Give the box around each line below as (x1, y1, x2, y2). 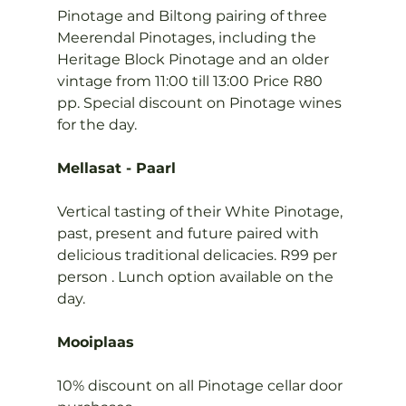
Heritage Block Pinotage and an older (56, 51, 333, 68)
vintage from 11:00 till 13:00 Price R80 (56, 72, 326, 90)
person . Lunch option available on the (56, 268, 337, 285)
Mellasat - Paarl (56, 159, 176, 177)
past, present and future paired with (56, 225, 323, 242)
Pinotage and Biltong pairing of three (56, 7, 331, 24)
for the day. (56, 116, 137, 133)
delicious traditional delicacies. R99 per (56, 246, 341, 264)
